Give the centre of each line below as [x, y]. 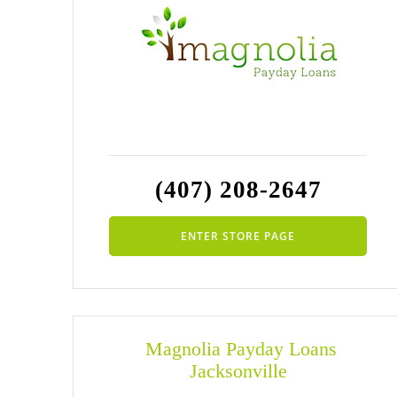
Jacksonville [238, 371]
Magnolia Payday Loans [238, 349]
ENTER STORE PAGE [238, 236]
